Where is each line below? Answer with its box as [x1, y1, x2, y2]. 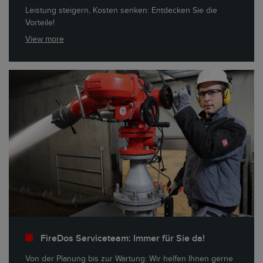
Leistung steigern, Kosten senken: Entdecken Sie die [25, 5, 217, 15]
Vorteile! [25, 17, 55, 28]
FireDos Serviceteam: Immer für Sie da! [40, 232, 205, 244]
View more [25, 33, 64, 44]
